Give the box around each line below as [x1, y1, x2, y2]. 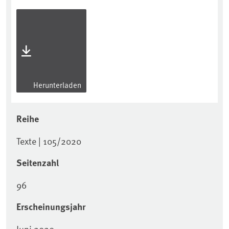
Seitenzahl [16, 156, 59, 170]
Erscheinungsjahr [16, 200, 85, 214]
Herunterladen [32, 79, 81, 90]
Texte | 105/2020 [16, 134, 81, 148]
